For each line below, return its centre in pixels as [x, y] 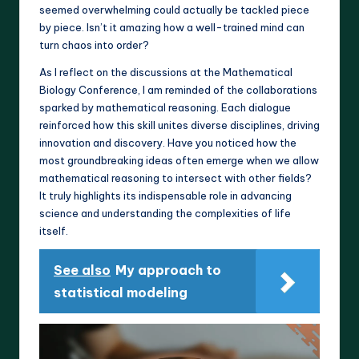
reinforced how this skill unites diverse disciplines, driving [179, 125]
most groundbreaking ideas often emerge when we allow [179, 161]
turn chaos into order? [94, 45]
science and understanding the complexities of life [165, 214]
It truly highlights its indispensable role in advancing [165, 196]
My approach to [168, 270]
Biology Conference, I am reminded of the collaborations [178, 90]
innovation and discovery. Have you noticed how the [168, 143]
